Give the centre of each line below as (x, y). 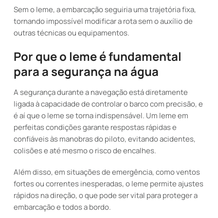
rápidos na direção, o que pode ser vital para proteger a (106, 195)
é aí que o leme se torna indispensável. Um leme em (101, 116)
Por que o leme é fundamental (98, 56)
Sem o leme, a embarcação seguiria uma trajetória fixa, (105, 9)
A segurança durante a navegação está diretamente (101, 92)
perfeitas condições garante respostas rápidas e (95, 127)
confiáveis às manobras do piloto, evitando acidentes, (105, 139)
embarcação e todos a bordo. (62, 207)
